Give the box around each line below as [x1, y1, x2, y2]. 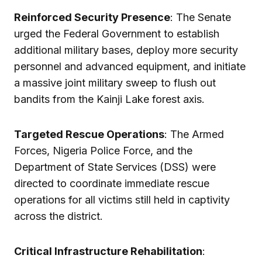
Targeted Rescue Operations [14, 128, 164, 141]
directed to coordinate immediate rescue [14, 177, 209, 190]
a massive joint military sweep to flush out [14, 77, 216, 89]
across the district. [14, 210, 103, 223]
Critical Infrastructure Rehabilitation [14, 245, 202, 258]
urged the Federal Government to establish [14, 27, 219, 40]
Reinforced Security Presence [14, 11, 170, 24]
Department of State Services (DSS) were [14, 161, 216, 174]
